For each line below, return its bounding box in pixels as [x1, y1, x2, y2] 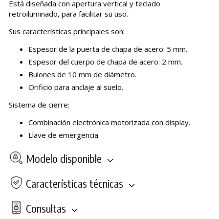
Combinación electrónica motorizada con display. [28, 117, 190, 127]
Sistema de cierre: [8, 99, 69, 109]
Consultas [23, 201, 68, 215]
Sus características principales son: [8, 26, 125, 36]
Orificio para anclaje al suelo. [28, 82, 123, 92]
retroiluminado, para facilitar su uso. [8, 8, 128, 19]
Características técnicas [23, 176, 126, 190]
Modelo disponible [23, 151, 104, 165]
